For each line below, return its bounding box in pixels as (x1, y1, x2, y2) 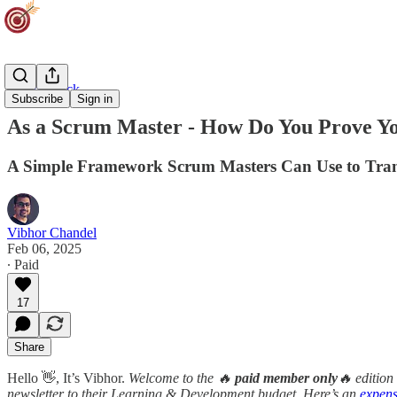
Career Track (7, 82, 80, 97)
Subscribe (12, 92, 63, 105)
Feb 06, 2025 (7, 240, 82, 256)
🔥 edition (338, 370, 393, 385)
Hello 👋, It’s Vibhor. (7, 370, 128, 385)
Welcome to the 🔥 (128, 370, 235, 385)
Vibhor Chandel (7, 224, 97, 240)
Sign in (77, 92, 113, 105)
